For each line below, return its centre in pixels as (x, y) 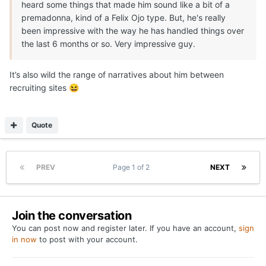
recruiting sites (39, 87)
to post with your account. (87, 239)
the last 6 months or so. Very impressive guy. (108, 43)
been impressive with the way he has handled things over (133, 30)
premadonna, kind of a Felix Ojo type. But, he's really (123, 17)
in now (24, 239)
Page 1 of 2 (133, 167)
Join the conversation (72, 215)
